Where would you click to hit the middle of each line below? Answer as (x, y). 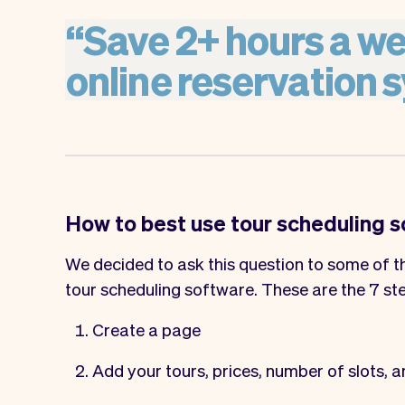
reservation (277, 79)
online (119, 79)
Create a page (146, 329)
